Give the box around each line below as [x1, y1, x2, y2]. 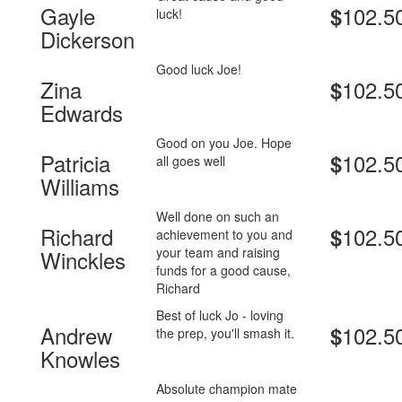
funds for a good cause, [156, 261, 292, 280]
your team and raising [156, 243, 281, 262]
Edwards [40, 97, 123, 129]
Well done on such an [156, 207, 280, 226]
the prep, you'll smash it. [156, 324, 295, 343]
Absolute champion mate [156, 380, 298, 398]
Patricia [40, 147, 110, 179]
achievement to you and [156, 225, 293, 244]
